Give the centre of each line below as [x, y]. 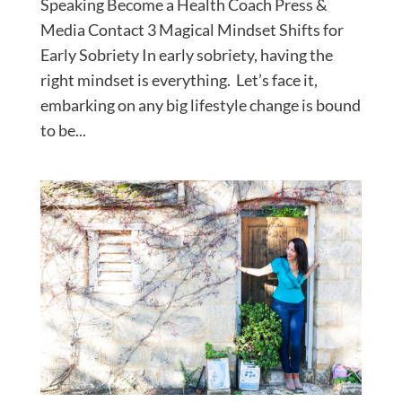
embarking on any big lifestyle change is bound [200, 105]
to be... [63, 131]
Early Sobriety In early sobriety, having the [186, 55]
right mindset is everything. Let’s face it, [179, 80]
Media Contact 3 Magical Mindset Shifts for [192, 30]
